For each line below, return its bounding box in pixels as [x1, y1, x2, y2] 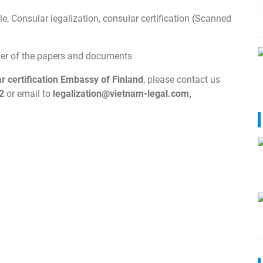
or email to [4, 87, 53, 99]
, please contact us [143, 73, 220, 85]
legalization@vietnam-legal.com [53, 87, 189, 99]
